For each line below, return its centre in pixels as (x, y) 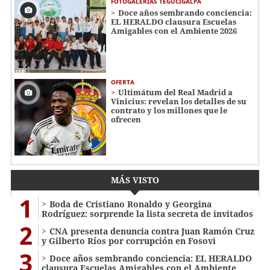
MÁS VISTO (135, 180)
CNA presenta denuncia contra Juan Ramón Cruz (152, 231)
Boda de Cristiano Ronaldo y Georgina (130, 204)
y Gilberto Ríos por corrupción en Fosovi (129, 240)
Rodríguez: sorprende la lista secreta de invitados (147, 213)
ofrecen (126, 119)
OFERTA (123, 82)
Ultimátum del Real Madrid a (175, 92)
